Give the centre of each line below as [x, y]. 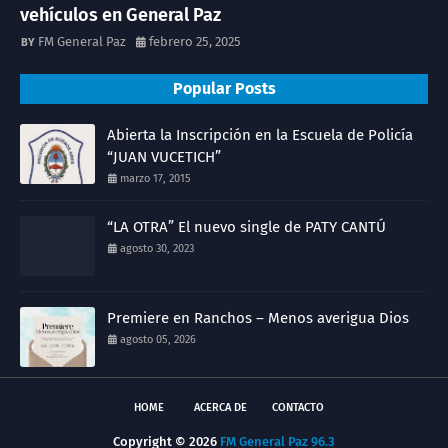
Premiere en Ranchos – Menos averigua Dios [258, 317]
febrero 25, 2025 [195, 41]
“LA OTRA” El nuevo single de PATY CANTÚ [246, 226]
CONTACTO [298, 407]
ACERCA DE [220, 407]
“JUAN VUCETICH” [164, 156]
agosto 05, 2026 [158, 339]
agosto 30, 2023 [157, 248]
